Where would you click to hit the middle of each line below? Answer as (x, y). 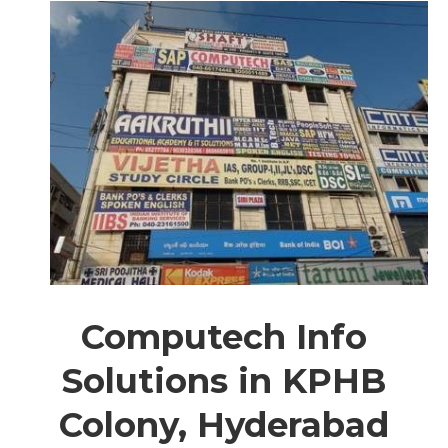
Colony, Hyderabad (224, 424)
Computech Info (224, 336)
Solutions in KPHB (224, 380)
